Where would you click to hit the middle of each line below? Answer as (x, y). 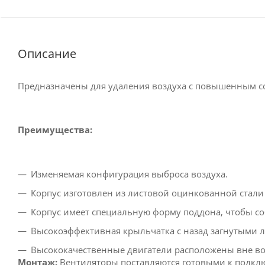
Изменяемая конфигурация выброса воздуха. (129, 174)
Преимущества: (55, 129)
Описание (47, 53)
